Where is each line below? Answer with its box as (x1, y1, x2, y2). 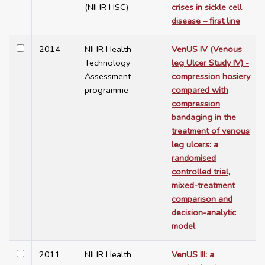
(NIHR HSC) (85, 1, 128, 14)
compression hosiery (172, 70, 250, 83)
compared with (172, 84, 228, 96)
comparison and (172, 193, 232, 205)
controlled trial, (172, 166, 230, 178)
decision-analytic (172, 206, 236, 219)
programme (85, 84, 128, 96)
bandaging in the (172, 111, 236, 124)
